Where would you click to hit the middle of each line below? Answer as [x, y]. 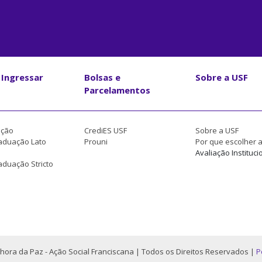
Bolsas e [102, 77]
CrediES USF [106, 130]
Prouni [96, 141]
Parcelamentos [117, 90]
